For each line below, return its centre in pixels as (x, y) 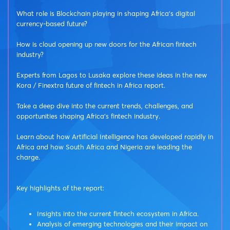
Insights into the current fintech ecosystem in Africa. (118, 214)
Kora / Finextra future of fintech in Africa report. (91, 85)
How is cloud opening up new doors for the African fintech (107, 44)
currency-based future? (52, 24)
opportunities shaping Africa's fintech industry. (88, 116)
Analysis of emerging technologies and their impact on (122, 224)
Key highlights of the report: (60, 188)
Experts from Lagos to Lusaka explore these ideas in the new (112, 75)
